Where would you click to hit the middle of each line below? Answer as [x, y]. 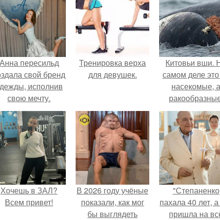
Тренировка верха [112, 63]
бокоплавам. [196, 122]
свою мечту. [29, 98]
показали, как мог [112, 202]
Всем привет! [29, 202]
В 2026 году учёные [112, 190]
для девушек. [112, 74]
